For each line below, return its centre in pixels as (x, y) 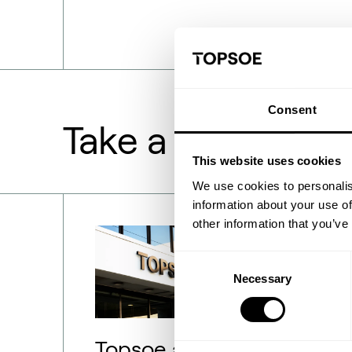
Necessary (262, 278)
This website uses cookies (266, 161)
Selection (198, 279)
